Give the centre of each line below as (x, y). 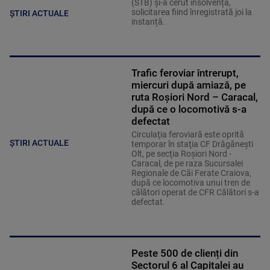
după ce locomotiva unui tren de (190, 183)
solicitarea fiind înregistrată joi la (191, 12)
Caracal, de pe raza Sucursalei (187, 164)
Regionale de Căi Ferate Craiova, (191, 173)
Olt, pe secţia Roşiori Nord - (181, 154)
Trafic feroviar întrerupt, (185, 73)
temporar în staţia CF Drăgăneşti (192, 144)
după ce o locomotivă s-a (189, 109)
